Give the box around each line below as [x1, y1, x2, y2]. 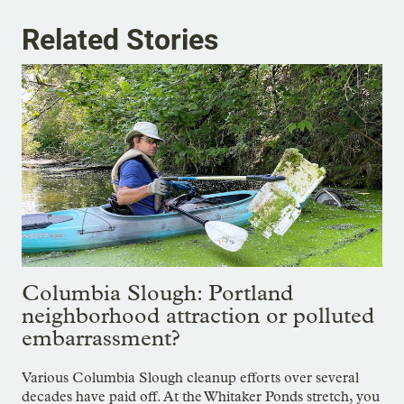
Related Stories [22, 23, 218, 58]
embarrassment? [22, 324, 180, 351]
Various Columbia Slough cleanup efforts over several [22, 368, 359, 386]
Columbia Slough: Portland [22, 279, 293, 306]
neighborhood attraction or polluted [22, 301, 374, 328]
